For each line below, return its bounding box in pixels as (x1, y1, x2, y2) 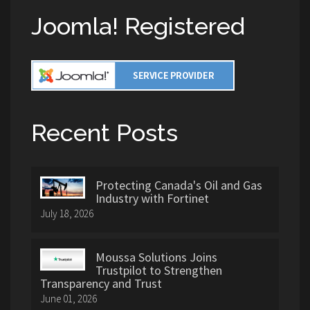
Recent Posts (31, 119, 178, 147)
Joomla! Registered (31, 12, 245, 40)
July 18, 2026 (40, 207, 93, 221)
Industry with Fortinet (95, 190, 209, 207)
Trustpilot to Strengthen (95, 262, 222, 279)
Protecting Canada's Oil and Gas (95, 177, 262, 194)
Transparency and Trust (40, 275, 162, 292)
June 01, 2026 (40, 292, 97, 306)
